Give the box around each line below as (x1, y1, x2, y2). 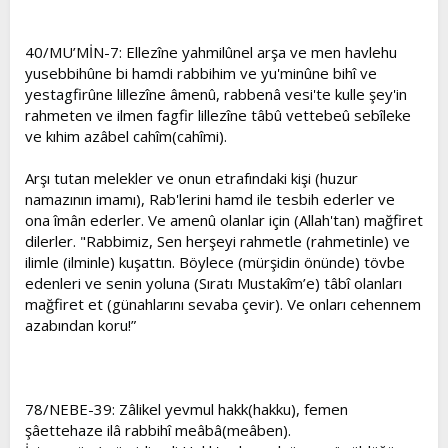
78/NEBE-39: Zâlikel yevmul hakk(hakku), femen (25, 399, 348, 419)
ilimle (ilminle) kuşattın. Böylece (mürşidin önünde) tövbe (25, 252, 405, 272)
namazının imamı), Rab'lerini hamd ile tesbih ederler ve (25, 189, 395, 209)
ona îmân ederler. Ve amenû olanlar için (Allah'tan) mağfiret (25, 210, 423, 230)
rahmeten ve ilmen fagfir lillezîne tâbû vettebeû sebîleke (25, 105, 411, 125)
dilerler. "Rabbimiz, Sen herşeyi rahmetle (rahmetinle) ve (25, 231, 410, 251)
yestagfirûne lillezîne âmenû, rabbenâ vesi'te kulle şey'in (25, 84, 407, 104)
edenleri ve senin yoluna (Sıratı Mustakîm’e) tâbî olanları (25, 273, 402, 293)
